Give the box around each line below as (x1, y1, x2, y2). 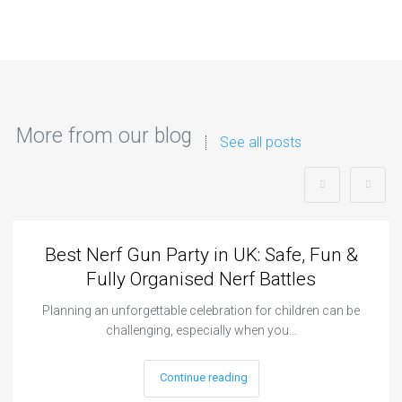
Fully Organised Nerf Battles (86, 267, 317, 290)
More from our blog (15, 123, 192, 148)
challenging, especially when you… (105, 322, 297, 337)
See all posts (219, 133, 301, 151)
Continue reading (159, 371, 248, 385)
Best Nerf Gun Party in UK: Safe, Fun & (44, 243, 358, 266)
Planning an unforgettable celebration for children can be (42, 302, 361, 318)
